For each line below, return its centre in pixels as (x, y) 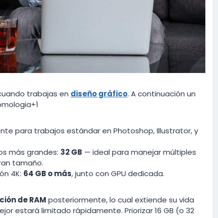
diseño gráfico (99, 93)
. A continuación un (162, 93)
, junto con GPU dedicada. (118, 173)
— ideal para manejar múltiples (139, 152)
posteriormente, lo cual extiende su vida (120, 200)
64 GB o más (47, 173)
